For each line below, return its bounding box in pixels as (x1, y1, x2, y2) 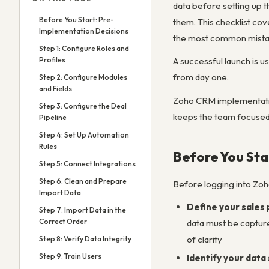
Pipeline (39, 113, 67, 122)
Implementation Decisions (39, 26, 128, 35)
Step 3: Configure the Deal (39, 101, 127, 110)
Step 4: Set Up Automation (39, 130, 129, 139)
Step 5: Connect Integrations (39, 159, 136, 168)
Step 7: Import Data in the (39, 205, 126, 214)
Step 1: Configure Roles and (39, 44, 129, 53)
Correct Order (39, 217, 87, 226)
